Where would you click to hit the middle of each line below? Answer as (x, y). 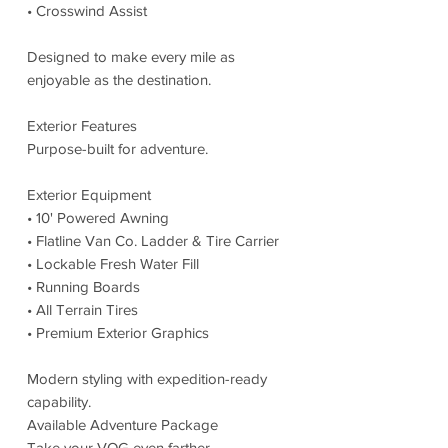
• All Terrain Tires (82, 309)
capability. (59, 401)
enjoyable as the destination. (119, 79)
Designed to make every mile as (131, 56)
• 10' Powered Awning (98, 217)
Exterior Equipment (89, 194)
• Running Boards (83, 286)
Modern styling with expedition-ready (147, 378)
